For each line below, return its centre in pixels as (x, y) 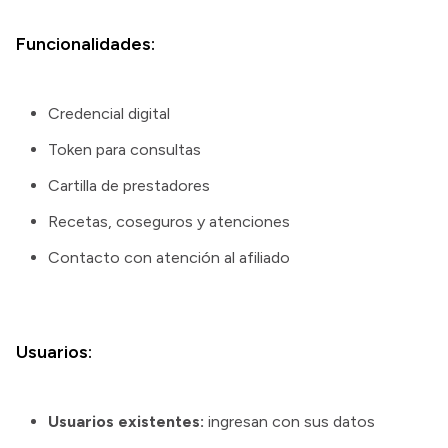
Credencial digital (109, 113)
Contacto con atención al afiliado (169, 257)
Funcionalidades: (85, 43)
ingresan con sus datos (289, 421)
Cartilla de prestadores (129, 185)
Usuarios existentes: (126, 421)
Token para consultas (124, 149)
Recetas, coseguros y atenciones (169, 221)
